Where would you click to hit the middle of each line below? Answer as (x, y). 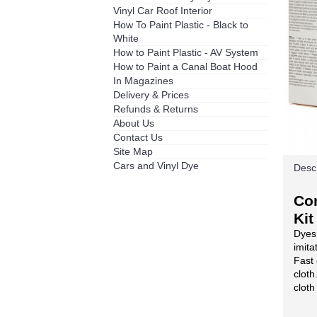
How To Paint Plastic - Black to (181, 25)
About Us (134, 123)
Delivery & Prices (151, 95)
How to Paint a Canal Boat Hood (185, 67)
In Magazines (143, 81)
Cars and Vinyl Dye (156, 166)
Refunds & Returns (156, 109)
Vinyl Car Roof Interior (163, 11)
